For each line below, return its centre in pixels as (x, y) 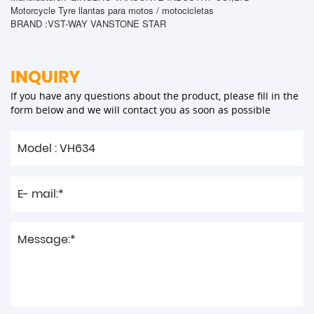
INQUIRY (45, 77)
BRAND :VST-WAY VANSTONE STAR (88, 24)
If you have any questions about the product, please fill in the (155, 96)
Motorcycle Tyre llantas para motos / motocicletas (112, 11)
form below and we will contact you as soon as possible (141, 110)
